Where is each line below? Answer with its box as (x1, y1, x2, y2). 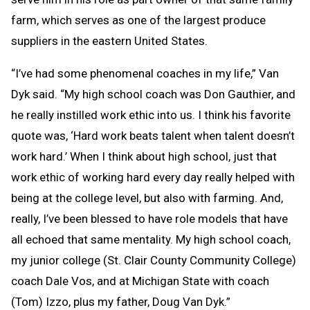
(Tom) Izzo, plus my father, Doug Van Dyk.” (11, 294, 230, 309)
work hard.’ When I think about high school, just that (11, 149, 277, 163)
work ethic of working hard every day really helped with (11, 170, 295, 184)
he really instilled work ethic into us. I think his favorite (11, 107, 291, 122)
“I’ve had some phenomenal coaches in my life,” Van (11, 66, 279, 80)
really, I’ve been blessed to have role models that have (11, 211, 288, 226)
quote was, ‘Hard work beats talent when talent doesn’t (11, 128, 295, 143)
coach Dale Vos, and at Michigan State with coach (11, 273, 269, 288)
